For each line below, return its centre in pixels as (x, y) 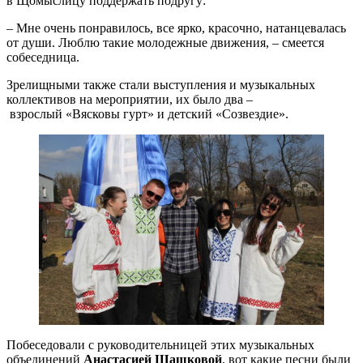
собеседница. (43, 58)
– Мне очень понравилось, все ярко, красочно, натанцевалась (176, 28)
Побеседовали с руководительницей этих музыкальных (160, 344)
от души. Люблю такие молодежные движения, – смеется (165, 43)
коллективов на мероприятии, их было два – (130, 100)
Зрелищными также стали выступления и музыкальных (161, 85)
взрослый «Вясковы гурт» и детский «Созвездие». (147, 114)
